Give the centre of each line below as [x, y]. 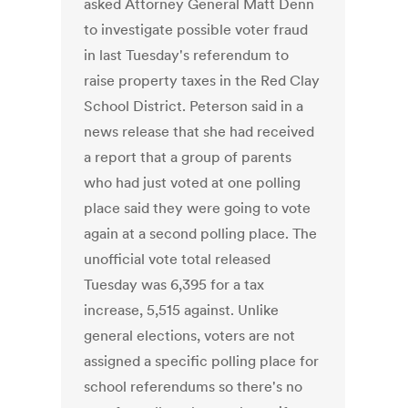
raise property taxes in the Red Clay [202, 81]
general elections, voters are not [190, 336]
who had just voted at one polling [193, 183]
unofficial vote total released [178, 259]
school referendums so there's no [194, 387]
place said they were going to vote [198, 208]
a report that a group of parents [188, 157]
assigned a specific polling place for [202, 361]
